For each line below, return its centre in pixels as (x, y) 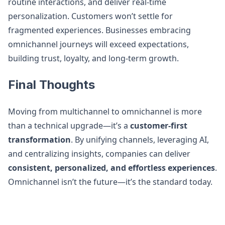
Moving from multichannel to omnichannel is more (105, 111)
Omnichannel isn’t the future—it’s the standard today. (110, 182)
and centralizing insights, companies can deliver (99, 154)
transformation (39, 140)
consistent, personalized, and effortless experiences (111, 168)
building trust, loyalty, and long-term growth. (93, 58)
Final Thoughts (51, 85)
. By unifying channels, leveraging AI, (140, 140)
